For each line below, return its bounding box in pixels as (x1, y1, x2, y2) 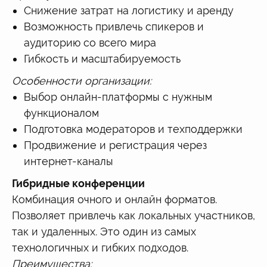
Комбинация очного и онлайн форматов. (12, 193, 217, 206)
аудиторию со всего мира (24, 36, 156, 49)
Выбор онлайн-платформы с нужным (24, 90, 212, 103)
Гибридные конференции (12, 176, 145, 190)
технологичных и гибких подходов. (12, 241, 188, 254)
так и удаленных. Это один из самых (12, 225, 196, 238)
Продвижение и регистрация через (24, 138, 207, 151)
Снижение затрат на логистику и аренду (24, 4, 234, 17)
